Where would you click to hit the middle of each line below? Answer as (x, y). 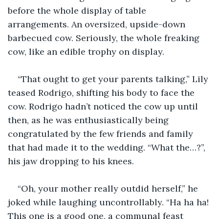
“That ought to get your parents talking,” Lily (114, 79)
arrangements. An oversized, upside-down (98, 24)
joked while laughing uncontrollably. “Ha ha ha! (109, 202)
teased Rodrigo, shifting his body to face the (102, 92)
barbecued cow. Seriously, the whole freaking (105, 38)
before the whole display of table (78, 10)
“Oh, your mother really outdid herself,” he (109, 188)
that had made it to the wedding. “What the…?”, (108, 147)
